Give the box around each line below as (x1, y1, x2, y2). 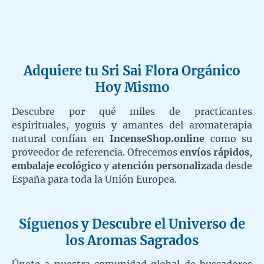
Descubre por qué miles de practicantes (12, 105, 252, 117)
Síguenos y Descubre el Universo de (19, 215, 245, 232)
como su (204, 132, 253, 144)
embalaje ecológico (12, 159, 102, 171)
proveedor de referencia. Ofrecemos (12, 146, 180, 158)
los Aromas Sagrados (65, 232, 199, 249)
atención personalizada (111, 159, 223, 171)
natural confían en (12, 132, 110, 144)
